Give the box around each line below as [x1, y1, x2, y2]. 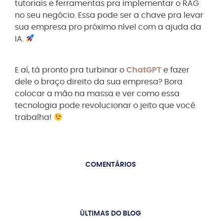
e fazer [163, 66, 189, 74]
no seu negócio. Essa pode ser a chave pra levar [15, 11, 203, 19]
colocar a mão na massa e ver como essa [15, 90, 180, 98]
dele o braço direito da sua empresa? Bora [15, 78, 183, 86]
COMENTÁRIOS [85, 161, 136, 168]
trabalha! [15, 113, 54, 122]
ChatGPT [126, 66, 163, 74]
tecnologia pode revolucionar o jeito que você [15, 102, 195, 110]
